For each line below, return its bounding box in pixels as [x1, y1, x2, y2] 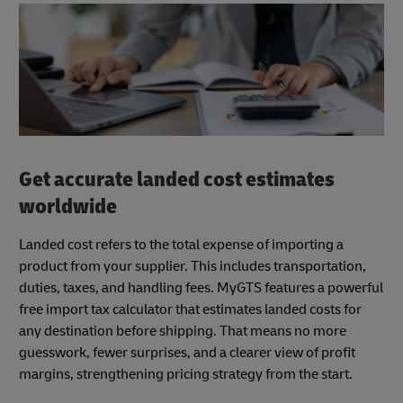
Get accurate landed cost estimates [19, 166, 335, 193]
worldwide [19, 193, 117, 220]
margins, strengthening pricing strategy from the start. [19, 364, 353, 383]
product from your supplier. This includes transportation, [19, 256, 366, 275]
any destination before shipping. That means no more [19, 321, 346, 340]
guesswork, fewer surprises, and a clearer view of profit [19, 343, 355, 362]
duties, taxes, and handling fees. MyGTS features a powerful [19, 278, 383, 297]
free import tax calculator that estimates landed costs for [19, 300, 362, 318]
